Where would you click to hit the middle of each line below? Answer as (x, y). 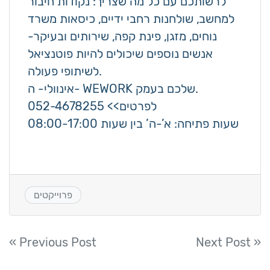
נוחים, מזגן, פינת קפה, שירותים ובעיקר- (122, 36)
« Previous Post (53, 242)
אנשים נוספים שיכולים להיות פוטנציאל (120, 54)
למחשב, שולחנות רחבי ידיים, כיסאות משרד (131, 19)
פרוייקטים (53, 195)
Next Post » (228, 242)
